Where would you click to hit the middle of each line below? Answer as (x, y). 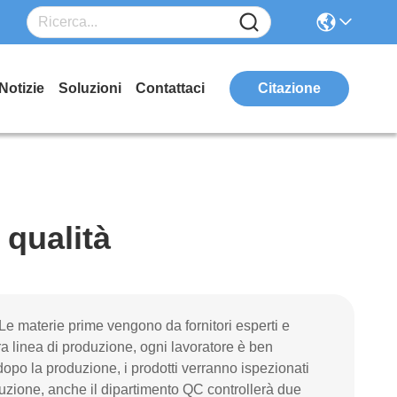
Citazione (289, 88)
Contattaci (170, 88)
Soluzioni (90, 88)
